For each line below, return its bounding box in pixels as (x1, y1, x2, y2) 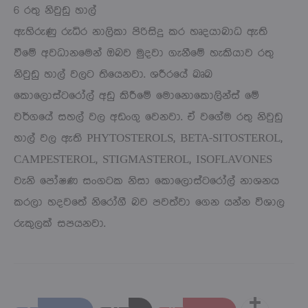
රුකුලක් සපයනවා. (14, 217, 105, 230)
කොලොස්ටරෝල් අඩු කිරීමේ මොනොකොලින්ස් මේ (14, 89, 259, 102)
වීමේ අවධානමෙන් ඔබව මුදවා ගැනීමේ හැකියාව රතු (14, 47, 274, 59)
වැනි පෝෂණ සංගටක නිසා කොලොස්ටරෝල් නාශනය (14, 175, 279, 187)
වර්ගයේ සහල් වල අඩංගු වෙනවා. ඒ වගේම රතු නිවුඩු (14, 111, 283, 123)
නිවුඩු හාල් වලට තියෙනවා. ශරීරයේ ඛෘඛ (14, 68, 212, 80)
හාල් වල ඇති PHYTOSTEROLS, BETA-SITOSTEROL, (14, 132, 283, 144)
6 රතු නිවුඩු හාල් (14, 4, 96, 16)
